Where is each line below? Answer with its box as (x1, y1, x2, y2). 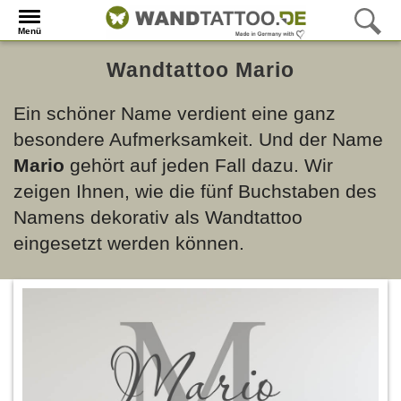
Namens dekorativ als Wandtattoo (13, 207, 303, 227)
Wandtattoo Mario (107, 58, 294, 81)
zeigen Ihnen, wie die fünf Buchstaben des (13, 181, 377, 201)
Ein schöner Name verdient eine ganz (13, 103, 336, 124)
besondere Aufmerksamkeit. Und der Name (13, 129, 383, 149)
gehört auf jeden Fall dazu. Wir (64, 155, 333, 175)
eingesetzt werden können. (13, 233, 244, 253)
